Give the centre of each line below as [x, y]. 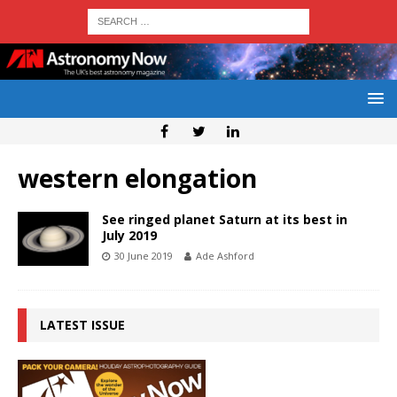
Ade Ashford [225, 256]
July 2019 [129, 236]
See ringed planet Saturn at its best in [225, 220]
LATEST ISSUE [82, 325]
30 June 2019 [144, 256]
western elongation [137, 179]
